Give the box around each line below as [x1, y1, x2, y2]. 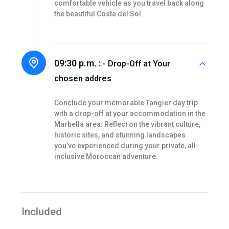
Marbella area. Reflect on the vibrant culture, [54, 120, 200, 129]
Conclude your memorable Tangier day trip [54, 99, 198, 107]
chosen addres [54, 74, 111, 84]
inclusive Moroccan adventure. [54, 152, 158, 161]
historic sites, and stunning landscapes [54, 131, 186, 140]
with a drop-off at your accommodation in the [54, 109, 205, 118]
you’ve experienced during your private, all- [54, 142, 199, 150]
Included [21, 205, 62, 218]
